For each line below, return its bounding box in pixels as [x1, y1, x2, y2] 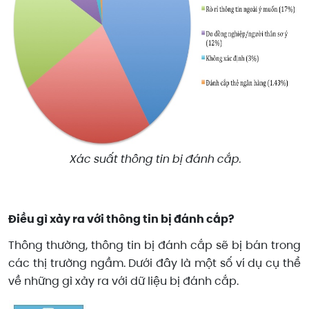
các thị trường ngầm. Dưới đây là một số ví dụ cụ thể [8, 255, 301, 272]
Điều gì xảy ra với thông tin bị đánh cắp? [8, 210, 235, 227]
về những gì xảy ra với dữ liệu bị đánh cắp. [8, 273, 239, 290]
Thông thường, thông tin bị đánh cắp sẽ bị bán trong [8, 237, 301, 254]
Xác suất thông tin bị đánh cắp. [68, 150, 241, 167]
